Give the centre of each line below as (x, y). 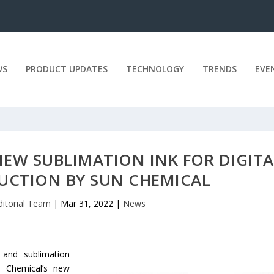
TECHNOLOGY (155, 68)
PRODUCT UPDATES (66, 68)
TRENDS (219, 68)
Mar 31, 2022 (87, 203)
